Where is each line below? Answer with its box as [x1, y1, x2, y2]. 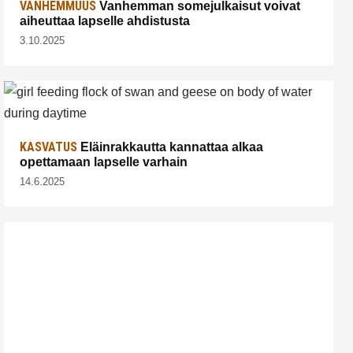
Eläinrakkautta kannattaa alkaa [77, 140, 263, 154]
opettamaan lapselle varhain [20, 155, 188, 169]
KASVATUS [20, 139, 77, 155]
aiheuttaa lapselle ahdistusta [20, 14, 190, 28]
